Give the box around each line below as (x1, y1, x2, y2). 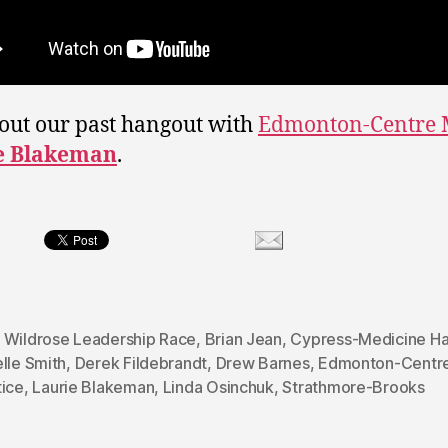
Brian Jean (204, 328, 282, 349)
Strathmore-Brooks (282, 376, 425, 397)
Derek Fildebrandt (74, 352, 208, 373)
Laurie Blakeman (32, 376, 155, 397)
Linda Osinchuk (162, 376, 274, 397)
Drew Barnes (215, 352, 310, 373)
